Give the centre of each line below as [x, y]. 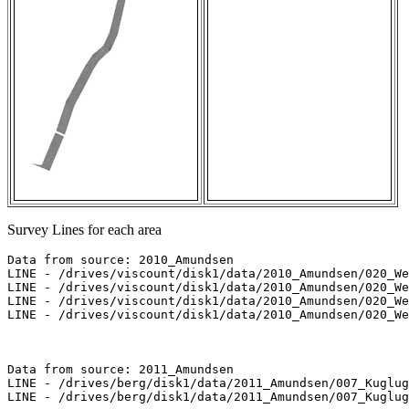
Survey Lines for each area [84, 230]
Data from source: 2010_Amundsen [121, 260]
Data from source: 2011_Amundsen [121, 370]
